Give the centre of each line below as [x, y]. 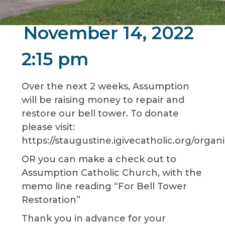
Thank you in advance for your [93, 218]
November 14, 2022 [109, 33]
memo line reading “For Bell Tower [104, 186]
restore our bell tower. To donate [100, 114]
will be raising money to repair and [103, 100]
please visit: [48, 127]
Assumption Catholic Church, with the [111, 173]
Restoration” [51, 200]
